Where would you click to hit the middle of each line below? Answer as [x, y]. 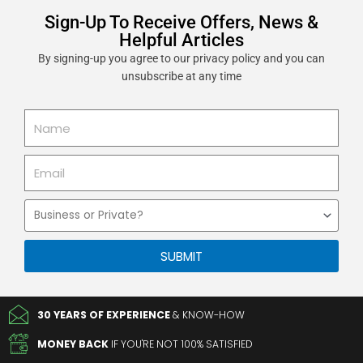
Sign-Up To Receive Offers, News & [181, 23]
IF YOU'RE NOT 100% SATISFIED [181, 344]
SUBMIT [181, 256]
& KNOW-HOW [208, 315]
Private [41, 243]
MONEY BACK [73, 344]
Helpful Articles [181, 41]
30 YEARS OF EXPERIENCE [104, 315]
